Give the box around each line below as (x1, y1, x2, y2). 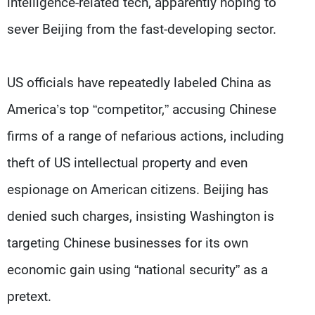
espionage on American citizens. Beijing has (7, 181, 269, 198)
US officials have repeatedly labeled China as (7, 75, 271, 91)
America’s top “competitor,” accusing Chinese (7, 101, 276, 118)
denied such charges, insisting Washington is (7, 208, 274, 225)
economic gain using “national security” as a (7, 262, 268, 278)
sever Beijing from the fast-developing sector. (7, 21, 276, 38)
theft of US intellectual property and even (7, 155, 247, 172)
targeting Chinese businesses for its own (7, 235, 248, 252)
